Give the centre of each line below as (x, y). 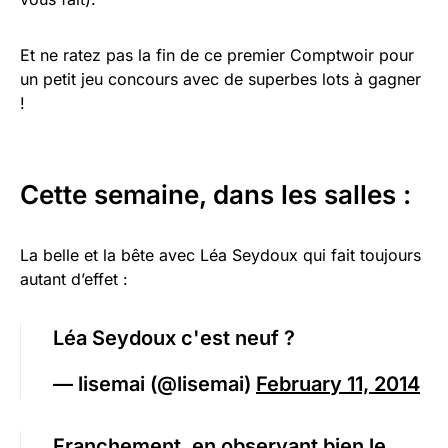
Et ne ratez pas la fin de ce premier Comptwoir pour (217, 55)
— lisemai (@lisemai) (154, 384)
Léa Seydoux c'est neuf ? (174, 338)
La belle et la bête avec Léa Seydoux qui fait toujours (220, 255)
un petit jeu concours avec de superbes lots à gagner (220, 79)
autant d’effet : (74, 279)
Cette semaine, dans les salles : (215, 195)
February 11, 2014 (338, 384)
